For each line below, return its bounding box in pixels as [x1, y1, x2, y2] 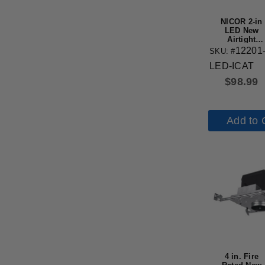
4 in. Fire [224, 252, 259, 261]
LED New [224, 25, 259, 35]
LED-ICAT [209, 61, 254, 72]
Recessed [223, 43, 260, 53]
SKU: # [209, 47, 235, 56]
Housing [225, 52, 258, 62]
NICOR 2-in [221, 17, 263, 26]
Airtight [227, 34, 256, 44]
